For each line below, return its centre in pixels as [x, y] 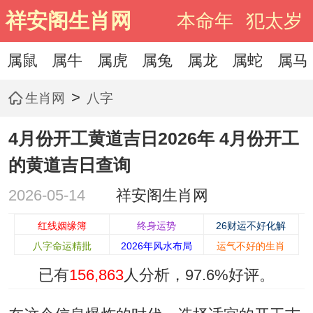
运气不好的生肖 [251, 246]
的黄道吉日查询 [69, 165]
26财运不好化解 [251, 226]
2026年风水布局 [156, 246]
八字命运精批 [62, 246]
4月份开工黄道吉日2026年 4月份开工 [153, 139]
